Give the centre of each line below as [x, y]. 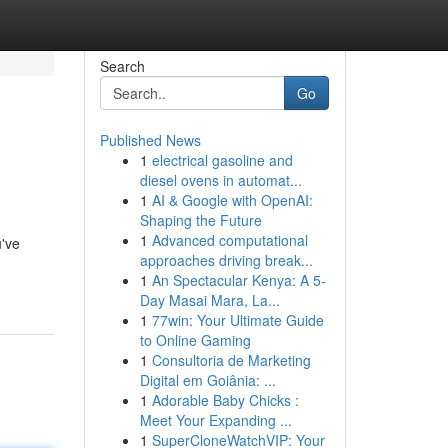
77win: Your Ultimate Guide [237, 320]
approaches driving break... [226, 260]
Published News [150, 140]
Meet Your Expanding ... [215, 420]
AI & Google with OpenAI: [232, 200]
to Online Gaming [195, 340]
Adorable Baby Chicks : [225, 400]
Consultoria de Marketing [231, 360]
